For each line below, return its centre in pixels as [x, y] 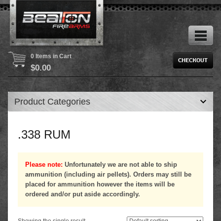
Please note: [44, 165]
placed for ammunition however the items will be [100, 184]
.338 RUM [44, 134]
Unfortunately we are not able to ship [120, 165]
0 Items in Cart [51, 56]
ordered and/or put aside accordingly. [83, 194]
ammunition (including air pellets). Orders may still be [108, 174]
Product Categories [52, 102]
